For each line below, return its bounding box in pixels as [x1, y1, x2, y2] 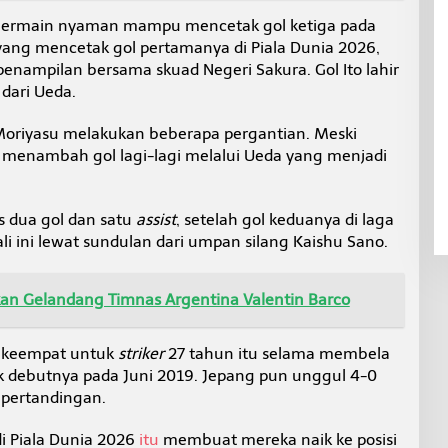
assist [135, 209, 176, 229]
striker [117, 343, 164, 363]
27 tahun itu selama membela [163, 343, 390, 363]
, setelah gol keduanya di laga [175, 209, 394, 229]
